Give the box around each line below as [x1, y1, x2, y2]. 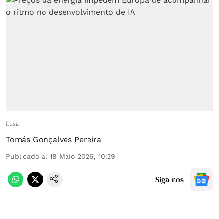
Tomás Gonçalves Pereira [6, 134, 101, 144]
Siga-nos [155, 174, 184, 185]
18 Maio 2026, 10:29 [50, 152, 115, 160]
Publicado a [6, 152, 45, 160]
